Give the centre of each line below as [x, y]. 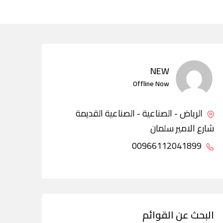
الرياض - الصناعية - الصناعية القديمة [140, 113]
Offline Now [151, 84]
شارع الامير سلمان [182, 128]
